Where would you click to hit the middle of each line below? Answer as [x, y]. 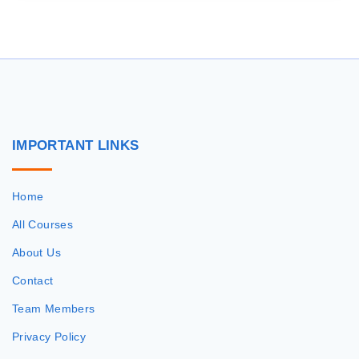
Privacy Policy [49, 337]
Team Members [54, 309]
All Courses [42, 225]
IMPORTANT [53, 146]
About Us [36, 253]
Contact [33, 281]
